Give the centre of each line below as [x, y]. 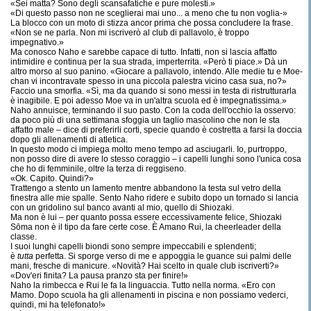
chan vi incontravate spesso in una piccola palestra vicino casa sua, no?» [149, 81]
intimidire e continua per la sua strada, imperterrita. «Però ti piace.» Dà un [149, 62]
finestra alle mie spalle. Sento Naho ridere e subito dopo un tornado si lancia [154, 198]
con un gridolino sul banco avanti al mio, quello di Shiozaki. [122, 208]
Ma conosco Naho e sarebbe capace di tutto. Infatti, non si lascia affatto [144, 52]
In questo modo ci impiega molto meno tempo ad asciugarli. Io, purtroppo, [149, 149]
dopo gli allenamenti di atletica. [69, 140]
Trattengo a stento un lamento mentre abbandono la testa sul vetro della [146, 188]
